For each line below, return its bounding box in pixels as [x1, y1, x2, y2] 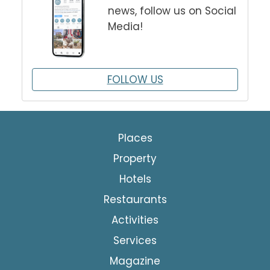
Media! [107, 19, 143, 34]
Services [113, 233, 157, 248]
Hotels [119, 171, 151, 186]
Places [118, 130, 152, 145]
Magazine [110, 253, 160, 268]
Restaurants [103, 192, 167, 207]
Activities [111, 212, 159, 227]
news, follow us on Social [107, 3, 236, 18]
